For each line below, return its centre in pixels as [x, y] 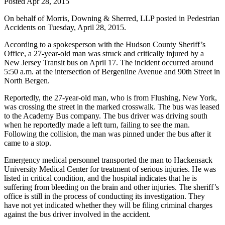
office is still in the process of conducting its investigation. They [104, 196]
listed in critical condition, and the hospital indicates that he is [100, 178]
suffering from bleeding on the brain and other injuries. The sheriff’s [111, 187]
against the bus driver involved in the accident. [77, 214]
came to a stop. [28, 143]
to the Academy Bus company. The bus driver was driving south [106, 116]
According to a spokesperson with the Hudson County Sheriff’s [105, 44]
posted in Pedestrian [188, 18]
